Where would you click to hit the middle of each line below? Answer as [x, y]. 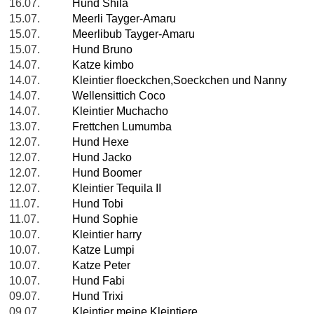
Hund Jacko [102, 158]
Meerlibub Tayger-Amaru [134, 34]
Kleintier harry [107, 235]
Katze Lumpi [103, 250]
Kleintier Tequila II [117, 189]
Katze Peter [101, 266]
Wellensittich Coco [119, 96]
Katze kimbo [103, 65]
